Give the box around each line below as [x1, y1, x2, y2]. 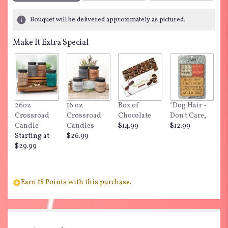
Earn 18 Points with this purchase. [21, 177, 131, 187]
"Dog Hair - [169, 100, 207, 110]
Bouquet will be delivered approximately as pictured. [30, 15, 185, 25]
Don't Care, [169, 110, 206, 121]
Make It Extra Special [13, 37, 89, 49]
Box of [118, 100, 138, 110]
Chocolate [118, 110, 151, 121]
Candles [66, 121, 94, 131]
